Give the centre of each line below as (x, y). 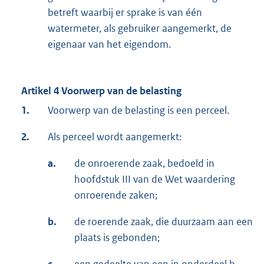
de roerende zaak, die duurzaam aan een (164, 222)
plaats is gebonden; (117, 238)
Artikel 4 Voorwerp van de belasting (101, 91)
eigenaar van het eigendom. (109, 44)
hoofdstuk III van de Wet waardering (155, 179)
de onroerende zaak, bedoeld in (144, 164)
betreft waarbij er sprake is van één (125, 13)
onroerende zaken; (116, 195)
